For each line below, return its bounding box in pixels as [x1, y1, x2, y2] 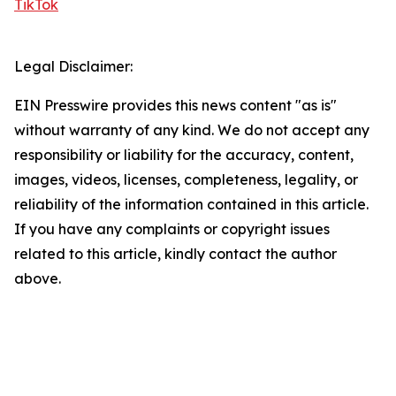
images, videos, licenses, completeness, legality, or [14, 171, 358, 189]
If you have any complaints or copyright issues [14, 220, 330, 239]
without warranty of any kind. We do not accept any [14, 121, 369, 140]
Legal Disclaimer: [14, 57, 133, 76]
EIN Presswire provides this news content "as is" [14, 96, 337, 115]
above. [14, 270, 61, 288]
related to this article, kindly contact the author [14, 245, 337, 263]
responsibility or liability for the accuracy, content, [14, 146, 354, 164]
